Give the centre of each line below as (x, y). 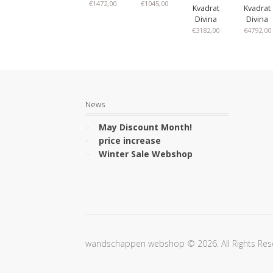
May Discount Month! (145, 127)
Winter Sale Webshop (145, 154)
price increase (129, 140)
